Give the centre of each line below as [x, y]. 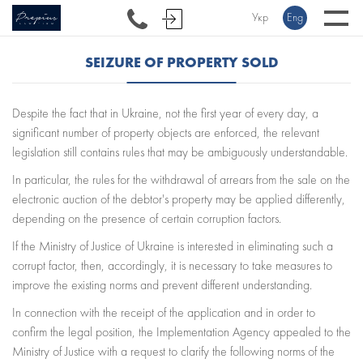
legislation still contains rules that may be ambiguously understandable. [180, 152]
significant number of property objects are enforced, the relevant [166, 133]
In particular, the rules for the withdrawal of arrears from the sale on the [181, 180]
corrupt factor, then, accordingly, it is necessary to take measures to [172, 266]
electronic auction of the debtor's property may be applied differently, [179, 199]
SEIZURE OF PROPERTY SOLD [181, 62]
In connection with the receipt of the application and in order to [164, 313]
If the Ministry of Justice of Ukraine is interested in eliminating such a [173, 246]
